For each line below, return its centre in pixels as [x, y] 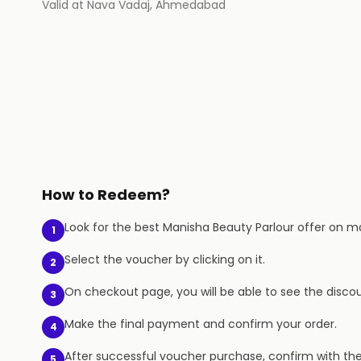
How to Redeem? [106, 195]
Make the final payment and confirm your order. [201, 324]
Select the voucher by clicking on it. [165, 259]
